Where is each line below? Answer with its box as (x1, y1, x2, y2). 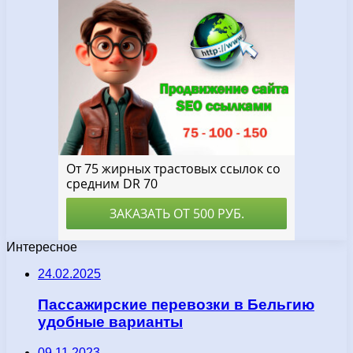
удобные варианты (38, 313, 183, 330)
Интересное (6, 240, 77, 255)
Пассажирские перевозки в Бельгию (38, 295, 314, 313)
